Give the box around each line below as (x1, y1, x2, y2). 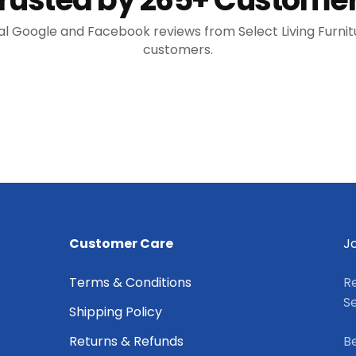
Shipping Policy (69, 303, 162, 322)
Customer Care (69, 234, 173, 253)
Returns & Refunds (69, 332, 184, 351)
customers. (143, 41, 213, 60)
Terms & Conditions (69, 273, 192, 292)
